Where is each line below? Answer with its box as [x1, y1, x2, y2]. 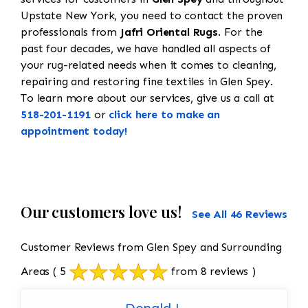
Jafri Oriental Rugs [120, 25, 218, 39]
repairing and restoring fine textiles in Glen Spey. [21, 75, 273, 89]
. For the [217, 25, 263, 39]
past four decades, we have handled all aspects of [21, 42, 272, 56]
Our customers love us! [21, 201, 181, 223]
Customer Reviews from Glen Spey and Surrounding [21, 241, 282, 254]
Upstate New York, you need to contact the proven [21, 9, 283, 23]
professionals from [21, 25, 120, 39]
